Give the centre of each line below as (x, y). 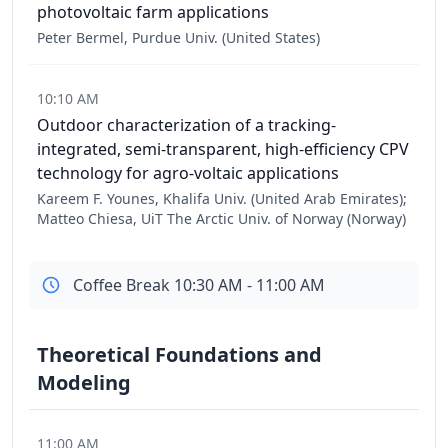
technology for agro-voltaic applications (188, 173)
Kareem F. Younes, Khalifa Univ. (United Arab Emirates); (222, 198)
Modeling (84, 382)
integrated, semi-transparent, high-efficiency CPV (223, 149)
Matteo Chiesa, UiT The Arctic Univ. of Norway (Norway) (221, 218)
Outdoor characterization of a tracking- (186, 125)
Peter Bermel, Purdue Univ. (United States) (178, 37)
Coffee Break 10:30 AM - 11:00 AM (199, 285)
